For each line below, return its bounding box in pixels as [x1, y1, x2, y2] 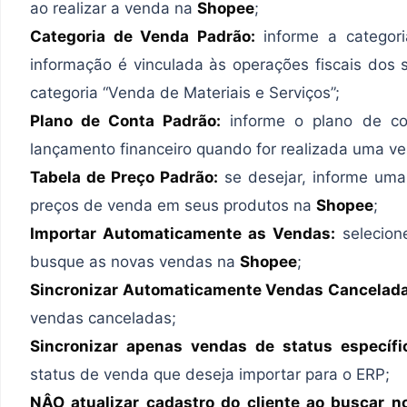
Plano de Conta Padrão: [30, 111, 222, 130]
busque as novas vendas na [30, 252, 240, 271]
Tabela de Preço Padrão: [30, 167, 218, 186]
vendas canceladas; [30, 308, 176, 327]
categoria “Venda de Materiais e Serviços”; [30, 83, 340, 102]
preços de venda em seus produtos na [30, 195, 316, 214]
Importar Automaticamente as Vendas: [30, 223, 335, 243]
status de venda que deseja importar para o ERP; [30, 364, 390, 383]
